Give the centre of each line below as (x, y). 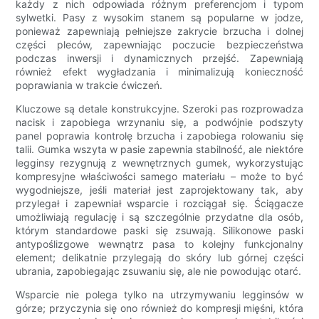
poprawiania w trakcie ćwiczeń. (89, 85)
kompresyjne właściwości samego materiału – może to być (159, 177)
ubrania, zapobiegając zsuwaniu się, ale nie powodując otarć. (159, 271)
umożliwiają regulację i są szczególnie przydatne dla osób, (159, 217)
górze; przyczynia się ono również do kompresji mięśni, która (159, 308)
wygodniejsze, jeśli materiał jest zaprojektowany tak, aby (159, 190)
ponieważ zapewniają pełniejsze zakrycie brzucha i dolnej (159, 31)
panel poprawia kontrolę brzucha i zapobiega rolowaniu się (159, 136)
